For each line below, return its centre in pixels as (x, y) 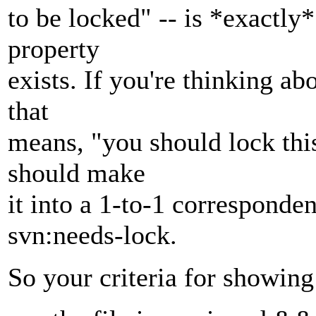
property (54, 49)
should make (77, 173)
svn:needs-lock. (92, 235)
